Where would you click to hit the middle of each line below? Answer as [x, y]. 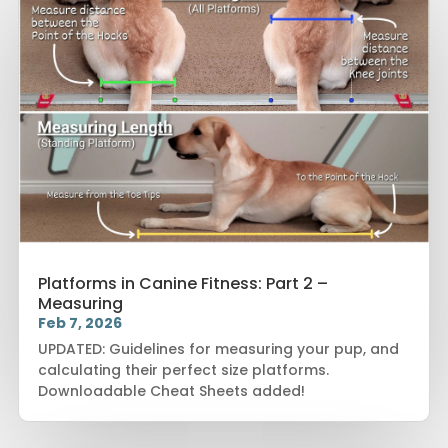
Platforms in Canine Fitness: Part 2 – [182, 284]
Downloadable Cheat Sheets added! [171, 391]
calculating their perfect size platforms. [183, 370]
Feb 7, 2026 [79, 323]
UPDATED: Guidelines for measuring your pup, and [218, 349]
